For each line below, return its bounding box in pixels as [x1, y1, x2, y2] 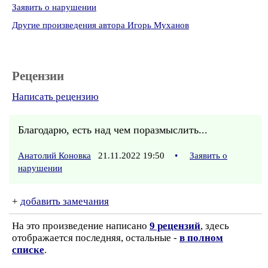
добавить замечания [20, 196, 109, 207]
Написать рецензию [12, 91, 99, 102]
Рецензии [12, 69, 64, 83]
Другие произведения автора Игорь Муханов [12, 20, 189, 30]
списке [12, 244, 44, 255]
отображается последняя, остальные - [12, 232, 179, 243]
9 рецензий [150, 220, 200, 232]
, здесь [200, 220, 229, 232]
